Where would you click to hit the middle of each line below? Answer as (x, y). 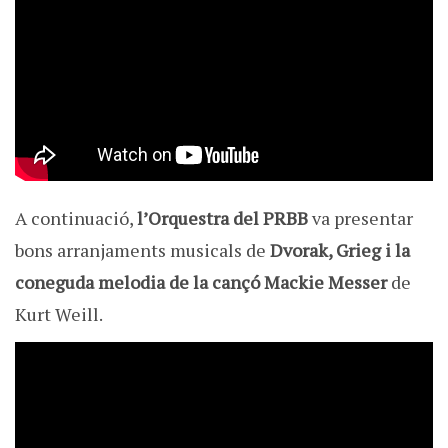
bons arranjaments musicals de (142, 250)
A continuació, (76, 218)
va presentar (360, 218)
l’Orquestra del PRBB (222, 218)
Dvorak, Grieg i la (340, 250)
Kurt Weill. (59, 314)
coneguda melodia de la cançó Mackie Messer (201, 282)
